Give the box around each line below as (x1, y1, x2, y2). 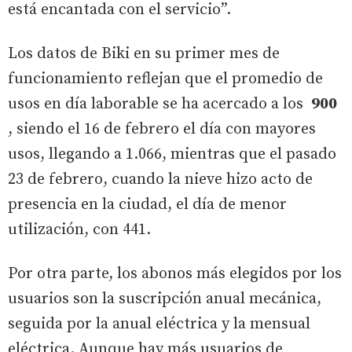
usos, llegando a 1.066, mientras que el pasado (8, 144, 336, 164)
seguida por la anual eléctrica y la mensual (8, 313, 310, 334)
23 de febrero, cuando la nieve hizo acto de (8, 169, 313, 189)
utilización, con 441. (8, 219, 151, 240)
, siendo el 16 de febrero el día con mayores (8, 119, 316, 139)
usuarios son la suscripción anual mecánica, (8, 288, 321, 309)
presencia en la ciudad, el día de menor (8, 194, 287, 214)
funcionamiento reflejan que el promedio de (8, 68, 323, 89)
